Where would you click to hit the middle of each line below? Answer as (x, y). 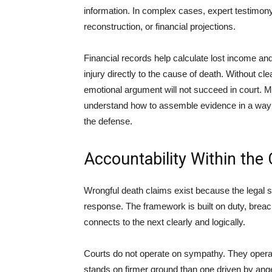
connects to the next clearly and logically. (165, 222)
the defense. (108, 121)
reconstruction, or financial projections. (160, 26)
